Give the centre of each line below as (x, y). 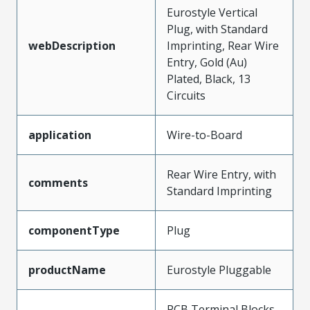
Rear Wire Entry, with (221, 174)
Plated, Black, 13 (209, 79)
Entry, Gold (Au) (207, 62)
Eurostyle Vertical (212, 12)
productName (67, 270)
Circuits (186, 95)
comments (58, 182)
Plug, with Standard (217, 29)
